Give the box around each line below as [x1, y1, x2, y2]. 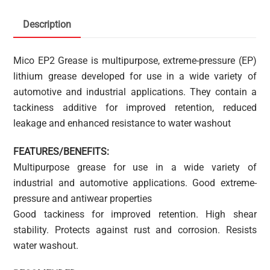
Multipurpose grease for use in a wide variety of [13, 162, 257, 174]
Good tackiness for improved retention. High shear [13, 209, 257, 221]
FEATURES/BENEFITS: [13, 146, 110, 158]
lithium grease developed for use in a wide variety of [13, 71, 257, 83]
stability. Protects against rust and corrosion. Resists [13, 224, 257, 236]
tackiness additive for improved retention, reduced [13, 102, 257, 114]
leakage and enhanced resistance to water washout [13, 118, 231, 130]
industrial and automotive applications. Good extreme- [13, 177, 257, 189]
